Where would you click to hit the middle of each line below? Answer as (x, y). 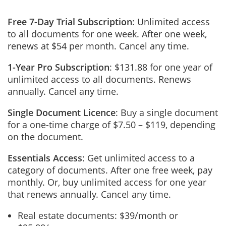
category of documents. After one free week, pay (110, 170)
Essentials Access (45, 158)
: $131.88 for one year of (161, 67)
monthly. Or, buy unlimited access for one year (107, 182)
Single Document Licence (62, 112)
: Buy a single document (167, 112)
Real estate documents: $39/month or (98, 215)
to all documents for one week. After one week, (107, 34)
